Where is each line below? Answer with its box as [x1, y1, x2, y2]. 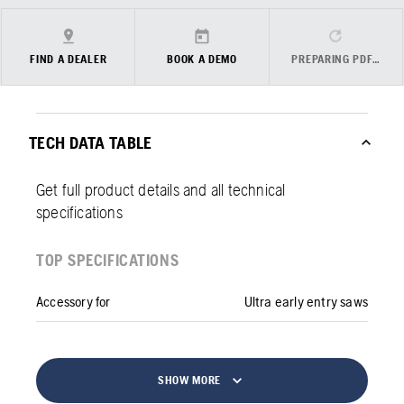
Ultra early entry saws [243, 292, 368, 310]
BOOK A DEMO [167, 51, 237, 66]
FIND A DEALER [30, 51, 107, 66]
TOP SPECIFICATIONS [36, 250, 179, 270]
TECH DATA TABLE [29, 132, 152, 152]
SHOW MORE [157, 372, 222, 387]
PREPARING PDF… [291, 51, 381, 66]
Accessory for [36, 292, 111, 310]
